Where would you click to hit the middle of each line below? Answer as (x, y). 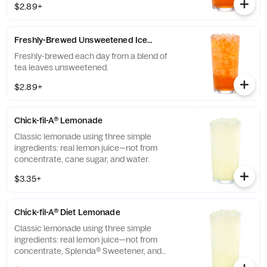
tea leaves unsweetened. (61, 67)
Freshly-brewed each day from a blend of (91, 56)
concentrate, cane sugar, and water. (82, 159)
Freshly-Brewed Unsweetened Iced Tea (91, 40)
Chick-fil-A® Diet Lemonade (68, 212)
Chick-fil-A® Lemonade (59, 120)
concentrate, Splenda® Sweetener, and (88, 251)
